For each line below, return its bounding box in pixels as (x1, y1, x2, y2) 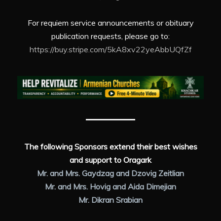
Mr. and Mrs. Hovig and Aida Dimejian (45, 182, 176, 192)
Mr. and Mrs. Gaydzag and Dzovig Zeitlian (37, 168, 184, 179)
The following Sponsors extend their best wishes (24, 142, 197, 152)
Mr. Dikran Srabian (78, 195, 143, 205)
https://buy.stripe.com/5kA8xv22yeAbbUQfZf (29, 44, 192, 55)
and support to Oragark (70, 155, 151, 165)
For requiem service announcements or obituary (27, 18, 194, 28)
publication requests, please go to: (51, 31, 170, 41)
